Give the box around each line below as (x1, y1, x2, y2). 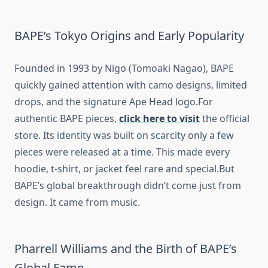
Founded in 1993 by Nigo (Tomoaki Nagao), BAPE (14, 62, 234, 75)
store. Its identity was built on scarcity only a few (14, 129, 234, 142)
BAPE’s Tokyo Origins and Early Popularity (14, 28, 244, 44)
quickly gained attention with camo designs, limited (14, 78, 247, 92)
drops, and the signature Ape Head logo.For (14, 95, 213, 109)
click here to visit (119, 112, 200, 126)
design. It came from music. (14, 196, 140, 209)
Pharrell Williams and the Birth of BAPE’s (14, 240, 237, 257)
